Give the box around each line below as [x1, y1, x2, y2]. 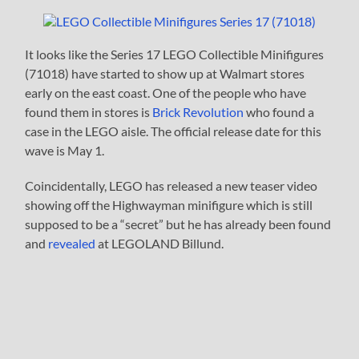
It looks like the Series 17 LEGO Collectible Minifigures [25, 46, 325, 63]
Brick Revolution [152, 104, 244, 120]
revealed [48, 236, 96, 252]
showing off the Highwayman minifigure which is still [25, 197, 313, 213]
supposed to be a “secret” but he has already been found [25, 216, 332, 232]
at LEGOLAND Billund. [95, 236, 224, 252]
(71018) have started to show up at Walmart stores [25, 66, 305, 82]
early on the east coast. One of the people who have [25, 85, 307, 101]
